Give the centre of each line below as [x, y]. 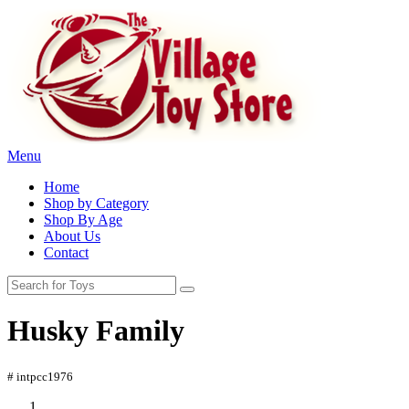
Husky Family [96, 331]
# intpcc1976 [40, 376]
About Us [72, 236]
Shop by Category [96, 203]
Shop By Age [83, 220]
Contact [66, 252]
